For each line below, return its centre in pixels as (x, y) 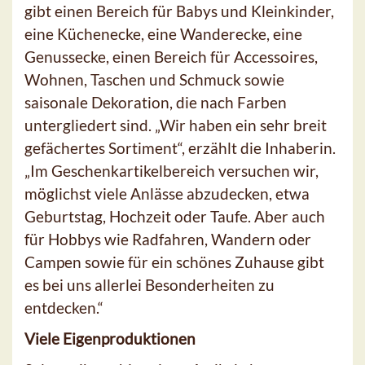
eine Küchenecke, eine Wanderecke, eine (163, 33)
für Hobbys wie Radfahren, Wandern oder (168, 239)
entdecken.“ (64, 307)
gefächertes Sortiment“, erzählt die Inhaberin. (180, 147)
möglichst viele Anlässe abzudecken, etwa (167, 193)
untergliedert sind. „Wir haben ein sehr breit (176, 125)
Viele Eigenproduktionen (110, 338)
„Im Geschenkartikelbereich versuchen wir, (172, 170)
